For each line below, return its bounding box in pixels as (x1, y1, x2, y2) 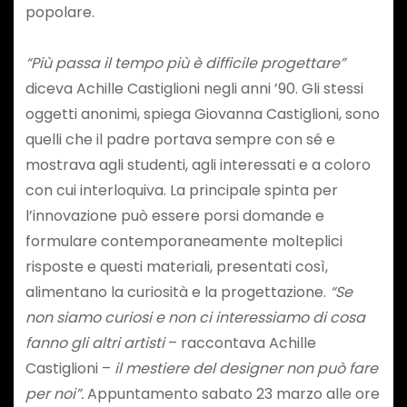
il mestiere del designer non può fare (114, 358, 378, 380)
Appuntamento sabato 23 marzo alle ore (83, 383, 380, 405)
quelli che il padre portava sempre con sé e (25, 129, 335, 151)
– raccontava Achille (164, 333, 316, 354)
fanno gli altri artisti (25, 333, 164, 354)
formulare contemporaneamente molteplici (25, 231, 342, 253)
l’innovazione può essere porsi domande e (25, 205, 324, 227)
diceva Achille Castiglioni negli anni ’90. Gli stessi (25, 78, 363, 100)
